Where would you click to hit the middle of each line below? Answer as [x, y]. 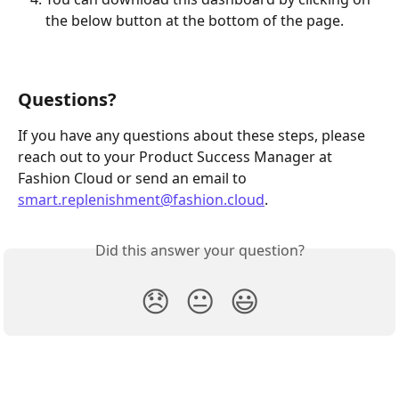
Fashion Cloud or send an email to [134, 179]
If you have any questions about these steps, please [193, 136]
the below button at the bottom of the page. [195, 20]
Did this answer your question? [199, 251]
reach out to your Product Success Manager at [177, 157]
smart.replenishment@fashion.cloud [141, 200]
